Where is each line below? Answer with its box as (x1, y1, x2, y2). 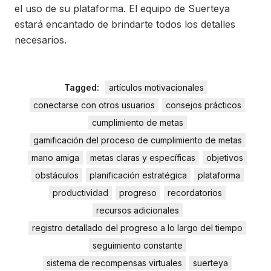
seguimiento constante (92, 240, 183, 250)
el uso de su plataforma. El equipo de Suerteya (15, 2, 230, 15)
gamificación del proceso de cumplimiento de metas (33, 135, 242, 145)
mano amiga (31, 152, 79, 163)
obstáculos (34, 170, 79, 180)
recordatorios (168, 188, 222, 198)
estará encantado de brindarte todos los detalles (15, 18, 235, 30)
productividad (53, 188, 108, 198)
